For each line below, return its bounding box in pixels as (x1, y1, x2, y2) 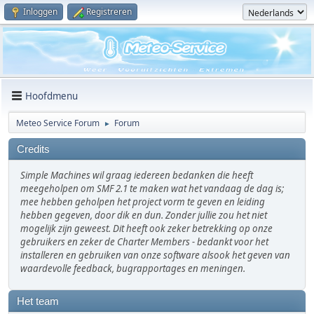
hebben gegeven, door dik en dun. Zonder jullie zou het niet (20, 209, 267, 222)
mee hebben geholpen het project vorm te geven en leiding (20, 196, 265, 209)
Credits (17, 144, 50, 156)
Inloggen (23, 6, 57, 18)
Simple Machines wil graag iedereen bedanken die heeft (20, 169, 253, 182)
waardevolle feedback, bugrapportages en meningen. (20, 262, 245, 275)
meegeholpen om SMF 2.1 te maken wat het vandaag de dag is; (20, 182, 284, 196)
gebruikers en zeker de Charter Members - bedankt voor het (20, 235, 268, 249)
